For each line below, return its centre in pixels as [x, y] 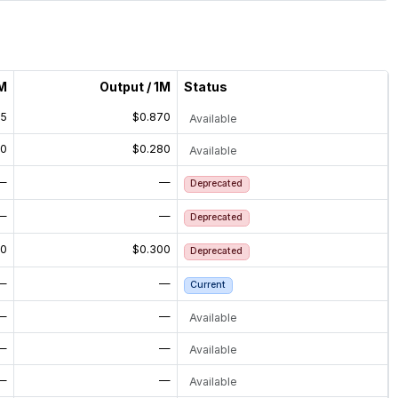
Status [205, 87]
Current [208, 285]
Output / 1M [135, 87]
